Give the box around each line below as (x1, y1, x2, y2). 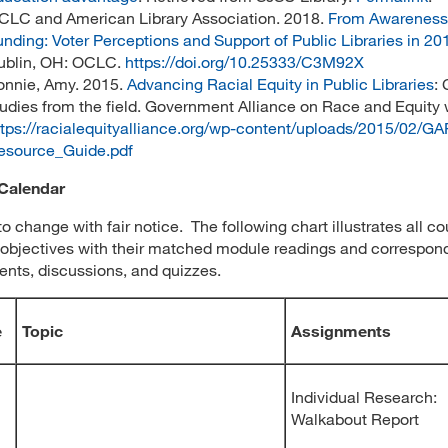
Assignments (291, 321, 391, 340)
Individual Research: (291, 387, 437, 406)
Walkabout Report (291, 409, 419, 428)
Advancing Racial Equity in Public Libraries (127, 74, 434, 93)
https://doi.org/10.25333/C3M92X (125, 52, 364, 71)
